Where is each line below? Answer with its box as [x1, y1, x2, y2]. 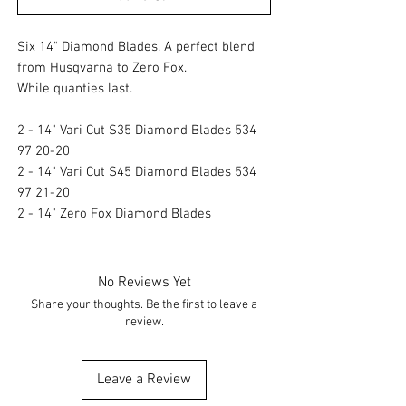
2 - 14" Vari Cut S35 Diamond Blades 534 [17, 122, 256, 140]
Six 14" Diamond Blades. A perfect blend [17, 39, 255, 56]
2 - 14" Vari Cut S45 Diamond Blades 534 [17, 164, 256, 181]
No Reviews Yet [97, 274, 191, 293]
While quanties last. [17, 81, 136, 98]
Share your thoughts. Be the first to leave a [31, 297, 257, 314]
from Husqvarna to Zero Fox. [17, 60, 190, 77]
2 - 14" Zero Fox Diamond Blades [17, 206, 215, 223]
